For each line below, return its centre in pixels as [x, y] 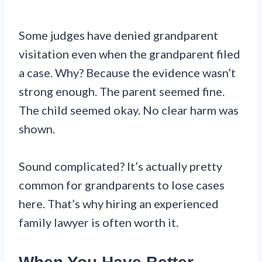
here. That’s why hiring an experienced [119, 203]
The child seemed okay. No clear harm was [129, 110]
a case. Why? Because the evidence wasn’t [127, 72]
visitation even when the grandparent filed [130, 54]
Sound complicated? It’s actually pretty [120, 166]
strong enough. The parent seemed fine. [122, 91]
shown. [37, 128]
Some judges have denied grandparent [118, 35]
